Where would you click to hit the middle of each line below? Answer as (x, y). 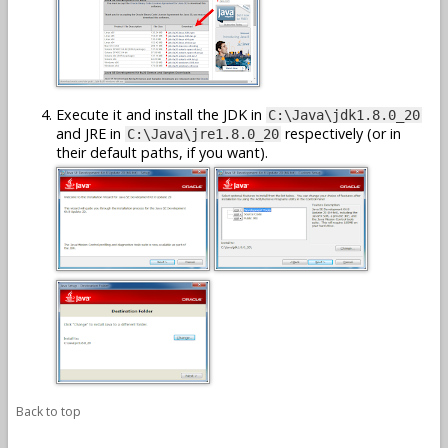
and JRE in (90, 134)
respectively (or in (341, 134)
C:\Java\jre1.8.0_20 (203, 134)
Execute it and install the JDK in (161, 115)
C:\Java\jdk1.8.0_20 (344, 115)
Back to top (48, 411)
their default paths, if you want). (162, 153)
